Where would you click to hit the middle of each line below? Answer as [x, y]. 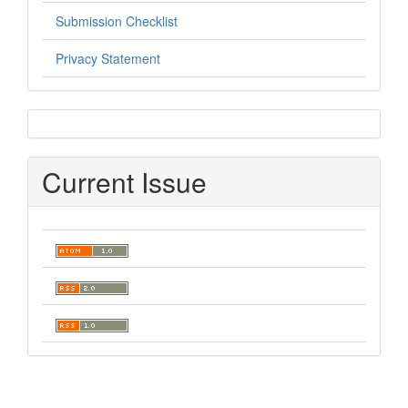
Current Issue [124, 182]
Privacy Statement [108, 58]
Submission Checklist [117, 21]
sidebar [87, 134]
